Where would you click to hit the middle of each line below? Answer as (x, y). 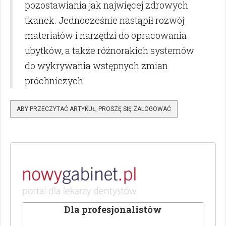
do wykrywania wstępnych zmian (96, 66)
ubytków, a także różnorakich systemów (109, 51)
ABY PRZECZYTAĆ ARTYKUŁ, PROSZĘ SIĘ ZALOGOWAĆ (94, 109)
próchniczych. (55, 81)
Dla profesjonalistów (113, 209)
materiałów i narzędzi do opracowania (106, 36)
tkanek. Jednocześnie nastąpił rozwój (104, 20)
